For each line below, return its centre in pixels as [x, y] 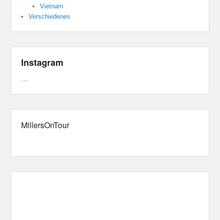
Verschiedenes [50, 16]
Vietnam [51, 6]
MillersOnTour [45, 125]
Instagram [42, 62]
